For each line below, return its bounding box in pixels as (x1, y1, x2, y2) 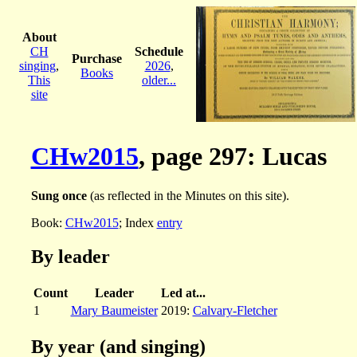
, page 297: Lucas (138, 142, 327, 171)
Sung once (30, 188, 87, 202)
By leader (30, 245, 110, 267)
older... (142, 73, 176, 87)
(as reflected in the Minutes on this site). (86, 188, 289, 202)
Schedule (135, 44, 183, 58)
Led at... (160, 285, 206, 300)
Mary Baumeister (70, 303, 158, 317)
